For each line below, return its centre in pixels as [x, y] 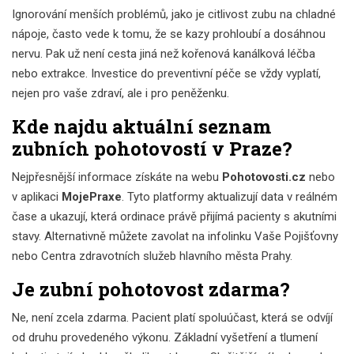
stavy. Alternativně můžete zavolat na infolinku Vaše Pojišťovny [175, 236]
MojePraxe [92, 196]
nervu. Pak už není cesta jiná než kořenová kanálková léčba [164, 53]
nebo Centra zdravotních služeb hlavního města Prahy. [152, 256]
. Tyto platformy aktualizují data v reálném [230, 196]
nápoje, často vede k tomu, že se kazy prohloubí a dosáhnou [169, 34]
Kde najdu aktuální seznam [141, 126]
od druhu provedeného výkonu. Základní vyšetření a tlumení [165, 337]
